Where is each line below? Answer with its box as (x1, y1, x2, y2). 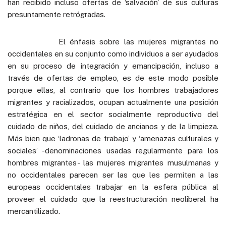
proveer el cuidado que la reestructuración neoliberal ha (8, 194, 218, 203)
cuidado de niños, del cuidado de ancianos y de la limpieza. (8, 122, 218, 131)
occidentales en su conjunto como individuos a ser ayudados (8, 49, 218, 58)
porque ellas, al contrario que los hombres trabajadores (8, 85, 218, 94)
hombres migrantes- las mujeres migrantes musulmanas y (8, 158, 218, 167)
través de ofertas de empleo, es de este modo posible (8, 73, 218, 82)
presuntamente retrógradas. (8, 10, 105, 19)
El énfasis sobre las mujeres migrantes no (8, 37, 218, 46)
